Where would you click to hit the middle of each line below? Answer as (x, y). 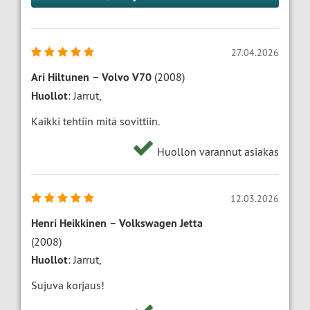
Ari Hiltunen (60, 77)
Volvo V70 (127, 77)
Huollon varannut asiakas (217, 152)
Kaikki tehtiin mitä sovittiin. (95, 121)
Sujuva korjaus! (68, 285)
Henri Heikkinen (69, 224)
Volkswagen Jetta (161, 224)
